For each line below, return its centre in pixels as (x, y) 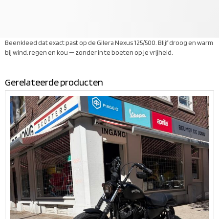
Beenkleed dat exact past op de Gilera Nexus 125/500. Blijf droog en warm (109, 42)
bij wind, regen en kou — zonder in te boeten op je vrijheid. (89, 52)
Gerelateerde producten (54, 82)
